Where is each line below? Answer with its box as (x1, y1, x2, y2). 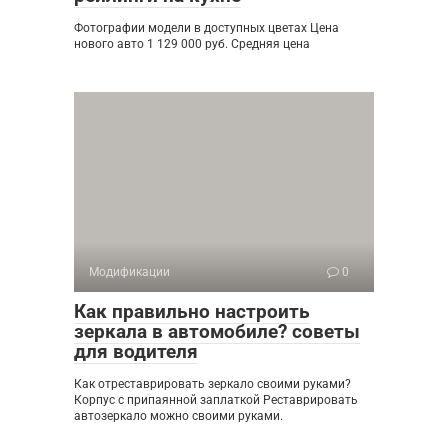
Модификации (89, 265, 170, 279)
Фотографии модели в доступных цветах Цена (74, 21, 339, 35)
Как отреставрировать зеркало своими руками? (74, 377, 351, 391)
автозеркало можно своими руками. (74, 409, 283, 423)
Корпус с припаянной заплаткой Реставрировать (74, 393, 358, 407)
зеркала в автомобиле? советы (74, 320, 360, 343)
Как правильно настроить (74, 300, 310, 323)
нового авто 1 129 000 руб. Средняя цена (74, 37, 310, 51)
